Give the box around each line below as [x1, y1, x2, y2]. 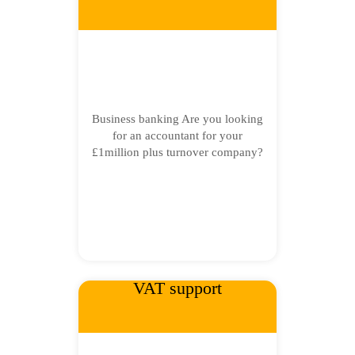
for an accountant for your [113, 129, 242, 142]
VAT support [133, 278, 222, 298]
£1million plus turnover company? [92, 146, 263, 158]
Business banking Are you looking [92, 113, 263, 125]
